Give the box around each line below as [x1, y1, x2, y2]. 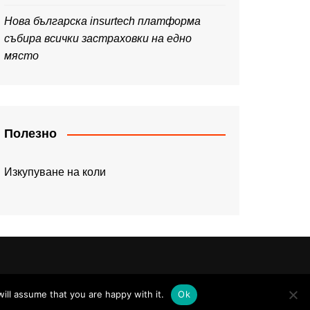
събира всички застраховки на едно [4, 33, 192, 44]
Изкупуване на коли [4, 166, 106, 178]
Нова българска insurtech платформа [4, 15, 201, 27]
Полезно [4, 127, 57, 140]
